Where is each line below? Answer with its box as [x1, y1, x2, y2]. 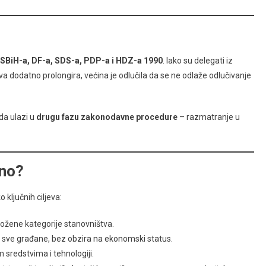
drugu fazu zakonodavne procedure [36, 112, 178, 122]
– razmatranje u [178, 112, 240, 122]
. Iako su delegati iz [163, 56, 233, 66]
